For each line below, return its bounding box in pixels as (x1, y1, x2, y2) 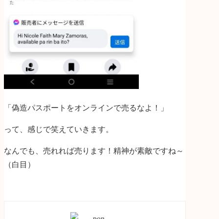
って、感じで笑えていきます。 (4, 125, 113, 134)
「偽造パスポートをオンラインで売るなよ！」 (4, 104, 168, 112)
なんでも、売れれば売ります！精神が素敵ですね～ (4, 147, 184, 155)
